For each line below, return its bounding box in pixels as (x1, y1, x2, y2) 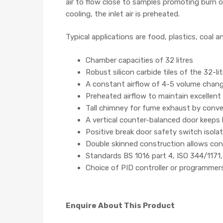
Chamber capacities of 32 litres (86, 55, 193, 65)
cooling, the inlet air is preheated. (66, 9, 180, 18)
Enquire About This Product (66, 201, 175, 211)
